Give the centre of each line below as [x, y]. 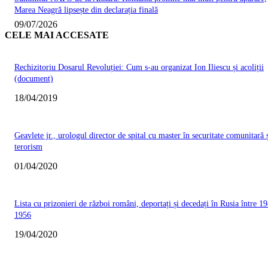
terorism [28, 147]
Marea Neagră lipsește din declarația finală [86, 10]
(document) [34, 79]
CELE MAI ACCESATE [57, 35]
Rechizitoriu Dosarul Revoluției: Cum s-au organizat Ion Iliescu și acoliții [139, 68]
